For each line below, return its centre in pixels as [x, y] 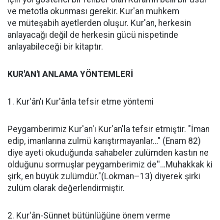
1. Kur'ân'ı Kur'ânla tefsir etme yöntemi [82, 102]
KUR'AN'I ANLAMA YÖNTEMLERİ [71, 74]
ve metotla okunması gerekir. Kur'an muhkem [93, 11]
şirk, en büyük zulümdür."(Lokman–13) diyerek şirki [104, 176]
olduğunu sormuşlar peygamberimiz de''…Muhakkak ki [110, 165]
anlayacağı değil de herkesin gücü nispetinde [93, 35]
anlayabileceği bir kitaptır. [58, 47]
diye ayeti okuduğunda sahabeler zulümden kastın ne [108, 153]
